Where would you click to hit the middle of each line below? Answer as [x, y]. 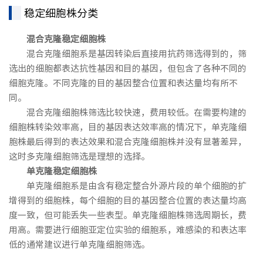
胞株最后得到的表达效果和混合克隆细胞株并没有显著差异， [128, 142]
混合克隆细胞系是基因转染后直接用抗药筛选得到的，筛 [128, 54]
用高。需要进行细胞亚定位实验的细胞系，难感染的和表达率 [128, 230]
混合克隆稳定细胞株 [57, 39]
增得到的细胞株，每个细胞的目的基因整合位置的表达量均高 [128, 201]
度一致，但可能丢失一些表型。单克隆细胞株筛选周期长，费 [128, 215]
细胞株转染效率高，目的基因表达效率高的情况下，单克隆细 [128, 127]
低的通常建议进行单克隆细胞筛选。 [79, 245]
